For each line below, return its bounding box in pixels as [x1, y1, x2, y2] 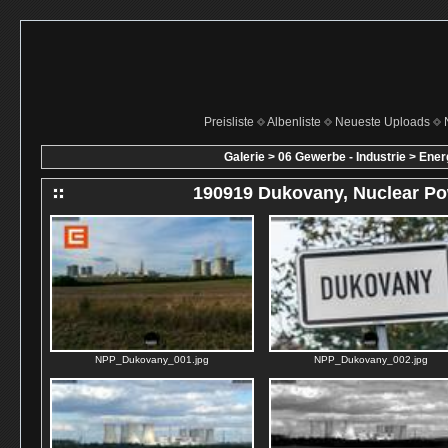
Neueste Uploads [334, 115, 430, 129]
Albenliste [266, 115, 321, 129]
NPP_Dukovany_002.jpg [314, 354, 428, 365]
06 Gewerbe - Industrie [278, 150, 406, 164]
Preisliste [203, 115, 254, 129]
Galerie [224, 150, 265, 164]
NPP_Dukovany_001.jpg [95, 354, 209, 365]
